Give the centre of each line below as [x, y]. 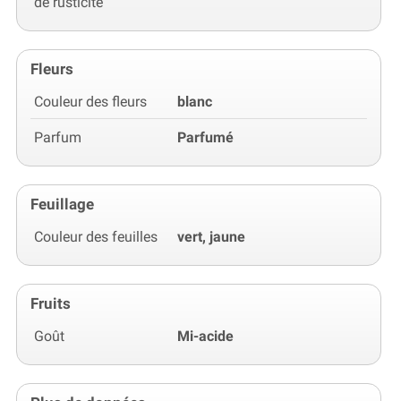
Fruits [51, 304]
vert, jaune [211, 237]
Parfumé [205, 138]
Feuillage [62, 205]
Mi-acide [205, 337]
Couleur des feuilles [96, 237]
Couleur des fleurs [90, 102]
